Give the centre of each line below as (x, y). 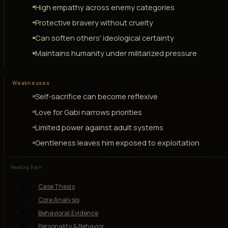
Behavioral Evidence (68, 213)
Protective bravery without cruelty (94, 22)
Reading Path (26, 168)
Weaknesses (31, 83)
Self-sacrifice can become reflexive (96, 96)
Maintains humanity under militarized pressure (116, 53)
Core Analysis (59, 200)
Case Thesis (56, 187)
